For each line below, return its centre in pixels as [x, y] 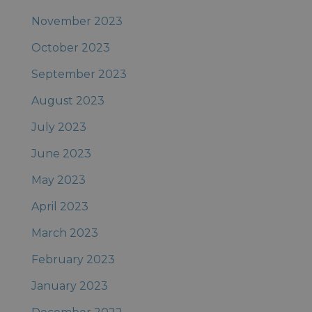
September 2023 [79, 74]
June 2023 [61, 154]
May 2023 [58, 180]
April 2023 [60, 206]
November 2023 [77, 21]
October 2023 [70, 48]
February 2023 [73, 259]
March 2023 [64, 233]
